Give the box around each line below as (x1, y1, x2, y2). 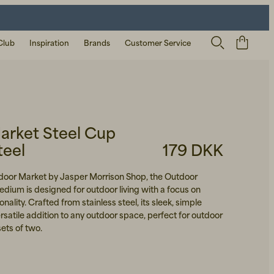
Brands (84, 38, 110, 48)
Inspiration (29, 38, 69, 48)
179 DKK (163, 141, 223, 160)
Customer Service (125, 38, 191, 48)
